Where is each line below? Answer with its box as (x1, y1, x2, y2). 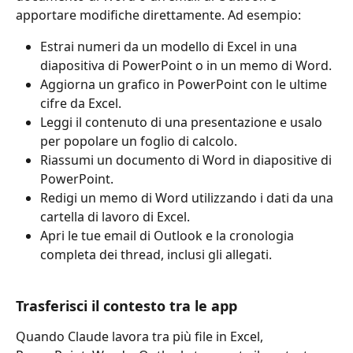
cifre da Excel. (40, 95, 121, 113)
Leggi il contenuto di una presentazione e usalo (40, 113, 325, 132)
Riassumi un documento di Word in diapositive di (40, 151, 335, 169)
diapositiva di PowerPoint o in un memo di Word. (40, 57, 332, 75)
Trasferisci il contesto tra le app (16, 295, 237, 315)
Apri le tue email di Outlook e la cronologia (40, 227, 297, 245)
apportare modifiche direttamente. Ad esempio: (16, 6, 301, 24)
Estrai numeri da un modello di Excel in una (40, 38, 300, 56)
